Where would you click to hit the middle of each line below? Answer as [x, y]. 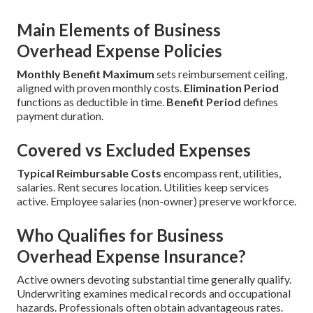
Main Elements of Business [119, 30]
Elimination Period [231, 88]
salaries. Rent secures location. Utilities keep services [143, 187]
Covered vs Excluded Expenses [134, 150]
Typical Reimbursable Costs [89, 173]
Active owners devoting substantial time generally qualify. [154, 279]
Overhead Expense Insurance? [131, 256]
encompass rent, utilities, [221, 173]
